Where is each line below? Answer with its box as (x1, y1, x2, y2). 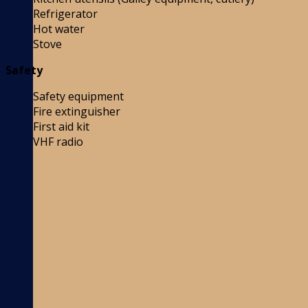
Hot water (33, 21, 85, 37)
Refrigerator (33, 6, 98, 22)
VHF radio (33, 134, 83, 150)
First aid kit (33, 119, 89, 135)
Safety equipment (33, 89, 124, 104)
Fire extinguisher (33, 104, 120, 120)
